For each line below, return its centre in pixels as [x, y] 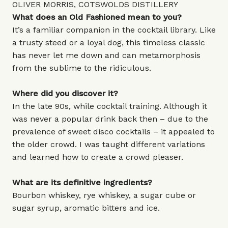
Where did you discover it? [65, 93]
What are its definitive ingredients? [83, 182]
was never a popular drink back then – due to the [110, 119]
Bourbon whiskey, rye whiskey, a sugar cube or [104, 195]
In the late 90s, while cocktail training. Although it [110, 106]
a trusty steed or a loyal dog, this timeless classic [109, 42]
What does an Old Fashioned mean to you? [97, 17]
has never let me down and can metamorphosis [106, 55]
